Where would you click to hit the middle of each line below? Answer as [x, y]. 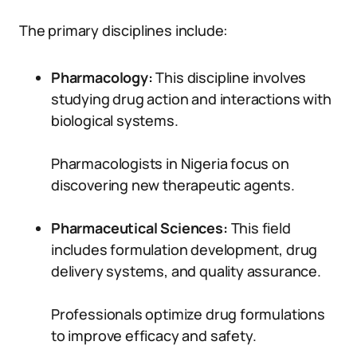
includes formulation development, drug [184, 249]
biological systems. [115, 120]
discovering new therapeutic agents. [173, 185]
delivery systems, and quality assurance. [186, 271]
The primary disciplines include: [124, 30]
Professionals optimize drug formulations [188, 314]
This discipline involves [229, 77]
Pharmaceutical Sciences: [139, 228]
